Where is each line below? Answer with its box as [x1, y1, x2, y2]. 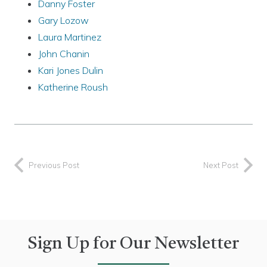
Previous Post [29, 160, 79, 170]
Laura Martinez [38, 30, 101, 43]
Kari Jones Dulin [38, 64, 103, 76]
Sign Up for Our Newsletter [28, 235, 239, 253]
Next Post [203, 160, 238, 170]
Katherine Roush [38, 80, 108, 93]
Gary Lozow [38, 14, 89, 26]
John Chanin [38, 47, 89, 60]
